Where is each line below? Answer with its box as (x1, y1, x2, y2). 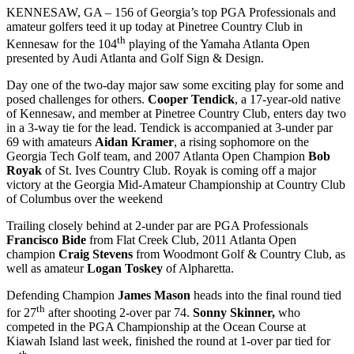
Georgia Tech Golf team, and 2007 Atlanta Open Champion (6, 149, 308, 164)
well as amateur (6, 262, 87, 276)
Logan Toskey (87, 262, 163, 276)
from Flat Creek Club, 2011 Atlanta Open (86, 233, 296, 247)
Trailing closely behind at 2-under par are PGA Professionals (6, 219, 308, 233)
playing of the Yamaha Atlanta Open (126, 37, 310, 51)
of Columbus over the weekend (6, 192, 163, 206)
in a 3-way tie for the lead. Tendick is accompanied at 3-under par (6, 121, 333, 135)
